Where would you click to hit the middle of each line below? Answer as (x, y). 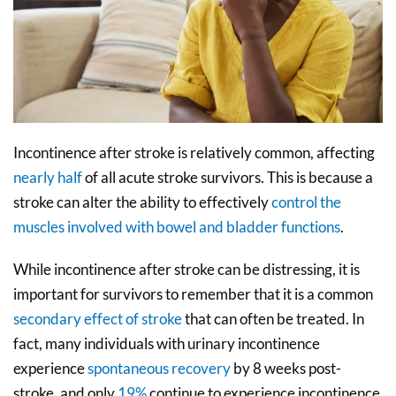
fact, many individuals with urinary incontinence (167, 343)
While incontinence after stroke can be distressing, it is (187, 269)
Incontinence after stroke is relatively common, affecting (194, 152)
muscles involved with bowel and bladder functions (177, 226)
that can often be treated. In (273, 318)
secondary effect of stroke (98, 318)
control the (306, 202)
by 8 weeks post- (286, 368)
